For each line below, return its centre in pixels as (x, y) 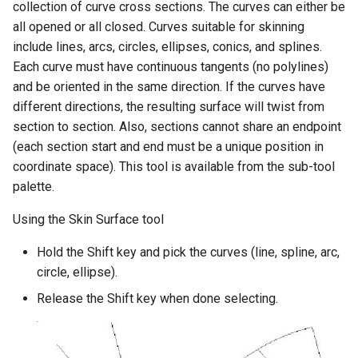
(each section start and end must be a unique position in (168, 146)
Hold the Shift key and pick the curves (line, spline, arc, (188, 252)
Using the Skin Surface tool (88, 219)
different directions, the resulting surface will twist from (169, 106)
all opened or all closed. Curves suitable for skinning (159, 26)
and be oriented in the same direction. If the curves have (169, 86)
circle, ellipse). (77, 272)
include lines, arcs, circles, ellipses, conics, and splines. (167, 46)
